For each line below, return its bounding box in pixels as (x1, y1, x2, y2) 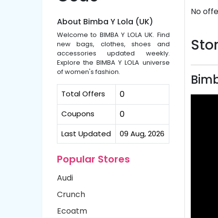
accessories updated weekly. (57, 49, 170, 58)
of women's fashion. (57, 67, 120, 76)
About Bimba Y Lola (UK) (57, 16, 153, 27)
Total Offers (61, 89, 105, 99)
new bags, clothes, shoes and (57, 39, 170, 49)
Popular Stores (57, 152, 130, 166)
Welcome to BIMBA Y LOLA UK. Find (57, 30, 170, 39)
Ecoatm (57, 205, 87, 217)
